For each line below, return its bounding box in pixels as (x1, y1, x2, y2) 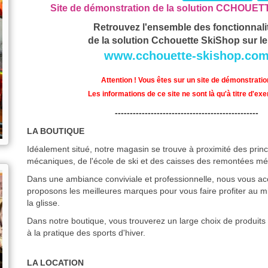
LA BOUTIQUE (27, 126, 84, 136)
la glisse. (27, 198, 60, 208)
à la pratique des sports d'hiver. (27, 228, 145, 238)
